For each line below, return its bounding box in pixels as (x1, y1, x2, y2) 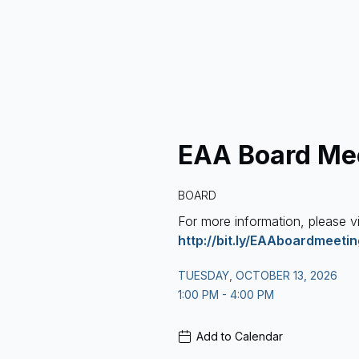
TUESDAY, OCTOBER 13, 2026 (178, 268, 337, 282)
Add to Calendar (196, 329, 283, 343)
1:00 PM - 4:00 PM (178, 288, 274, 301)
